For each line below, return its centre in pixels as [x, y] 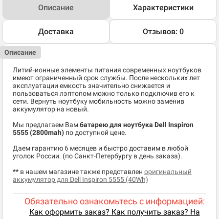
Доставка [56, 32]
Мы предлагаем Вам [46, 125]
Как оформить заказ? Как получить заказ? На [114, 212]
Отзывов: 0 [163, 32]
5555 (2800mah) [38, 133]
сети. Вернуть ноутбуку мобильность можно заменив [99, 101]
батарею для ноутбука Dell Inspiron [137, 125]
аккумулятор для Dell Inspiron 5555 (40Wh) [80, 180]
